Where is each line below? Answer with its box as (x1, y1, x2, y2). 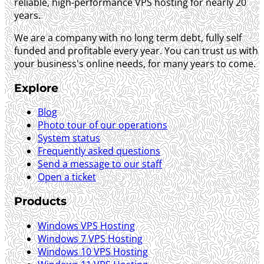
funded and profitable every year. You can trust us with (14, 44, 258, 57)
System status (38, 131, 100, 145)
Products (14, 194, 67, 208)
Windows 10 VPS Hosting (38, 245, 148, 258)
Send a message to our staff (38, 157, 162, 171)
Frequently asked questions (38, 144, 160, 158)
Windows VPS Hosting (38, 219, 135, 232)
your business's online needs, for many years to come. (14, 57, 256, 70)
